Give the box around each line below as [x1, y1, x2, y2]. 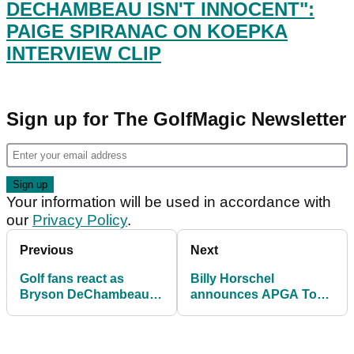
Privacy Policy [32, 212, 127, 229]
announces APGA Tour [190, 288, 330, 302]
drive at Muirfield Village [20, 319, 162, 333]
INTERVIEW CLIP [6, 43, 161, 65]
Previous [20, 243, 73, 258]
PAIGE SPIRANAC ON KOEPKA [6, 21, 288, 43]
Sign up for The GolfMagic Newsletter [6, 108, 346, 130]
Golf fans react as [20, 272, 124, 286]
